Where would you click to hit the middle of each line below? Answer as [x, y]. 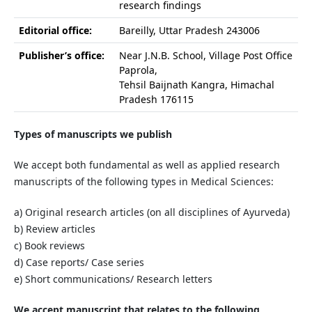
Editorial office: [55, 30]
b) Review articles [54, 229]
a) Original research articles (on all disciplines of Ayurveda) [151, 212]
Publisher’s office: [61, 55]
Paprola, [138, 70]
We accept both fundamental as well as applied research [147, 165]
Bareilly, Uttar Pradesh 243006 [189, 30]
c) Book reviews [49, 246]
